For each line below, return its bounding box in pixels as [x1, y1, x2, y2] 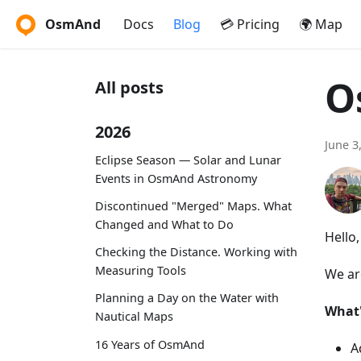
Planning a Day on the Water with [95, 290, 279, 306]
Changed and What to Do [95, 216, 234, 232]
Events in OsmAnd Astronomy [95, 170, 257, 186]
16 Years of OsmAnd [95, 336, 205, 352]
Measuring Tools [95, 263, 186, 279]
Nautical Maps [95, 309, 173, 325]
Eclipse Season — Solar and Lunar [95, 151, 281, 168]
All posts [95, 77, 164, 98]
